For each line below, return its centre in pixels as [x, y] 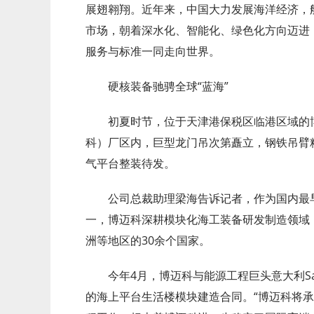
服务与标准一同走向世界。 [153, 51]
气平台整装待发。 [130, 163]
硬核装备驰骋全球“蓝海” [168, 86]
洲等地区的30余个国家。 [148, 240]
